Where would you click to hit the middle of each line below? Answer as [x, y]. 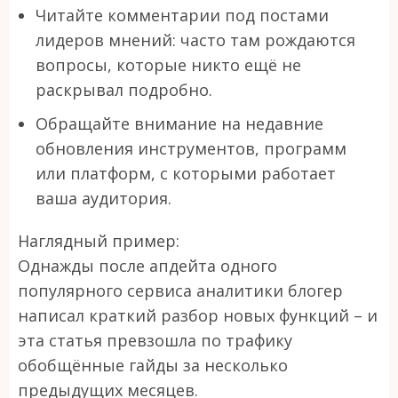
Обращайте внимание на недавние [179, 124]
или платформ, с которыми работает [186, 174]
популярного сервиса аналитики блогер [180, 291]
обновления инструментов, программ [191, 149]
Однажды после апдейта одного [147, 266]
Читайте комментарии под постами [182, 16]
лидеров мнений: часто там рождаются [195, 40]
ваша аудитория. [103, 199]
